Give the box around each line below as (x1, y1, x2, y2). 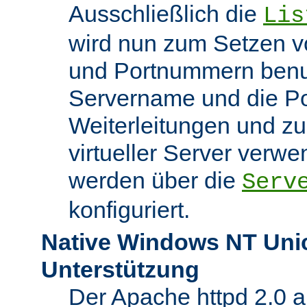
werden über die (69, 167, 242, 193)
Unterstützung (41, 256, 199, 282)
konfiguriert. (69, 196, 190, 223)
